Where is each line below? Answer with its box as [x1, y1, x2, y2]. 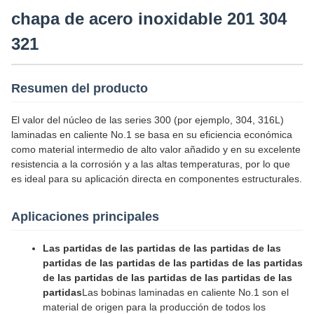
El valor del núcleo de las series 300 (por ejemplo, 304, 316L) [11, 114, 284, 125]
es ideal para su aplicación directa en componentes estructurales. [11, 173, 302, 184]
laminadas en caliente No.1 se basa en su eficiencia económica [11, 129, 292, 140]
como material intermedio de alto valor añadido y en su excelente [11, 144, 301, 155]
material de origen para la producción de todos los [43, 301, 266, 313]
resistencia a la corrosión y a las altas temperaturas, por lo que [11, 158, 290, 170]
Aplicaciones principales [11, 210, 159, 224]
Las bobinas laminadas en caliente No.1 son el [82, 287, 289, 298]
